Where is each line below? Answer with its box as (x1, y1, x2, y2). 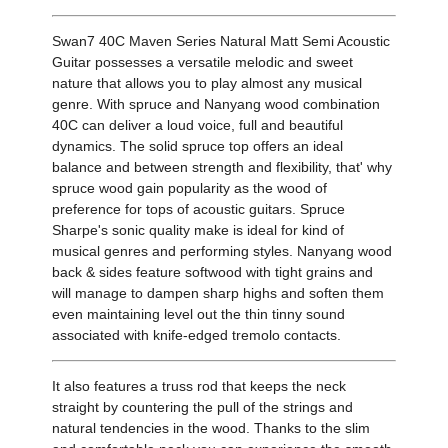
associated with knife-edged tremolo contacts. (52, 327, 342, 344)
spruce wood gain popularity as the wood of (52, 180, 328, 197)
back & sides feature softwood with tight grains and (52, 264, 374, 281)
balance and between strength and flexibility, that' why (52, 159, 393, 176)
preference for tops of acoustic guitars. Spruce (52, 201, 346, 218)
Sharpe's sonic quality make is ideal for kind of (52, 222, 345, 239)
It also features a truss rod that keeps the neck (52, 378, 347, 395)
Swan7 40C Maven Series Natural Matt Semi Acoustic (52, 33, 391, 50)
